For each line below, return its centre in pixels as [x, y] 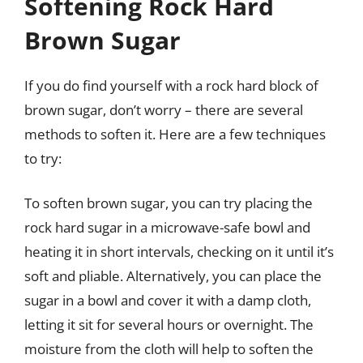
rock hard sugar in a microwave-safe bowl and [167, 227]
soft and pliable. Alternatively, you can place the [173, 276]
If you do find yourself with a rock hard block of [171, 85]
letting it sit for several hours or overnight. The [169, 325]
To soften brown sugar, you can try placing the [169, 203]
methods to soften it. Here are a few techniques [175, 134]
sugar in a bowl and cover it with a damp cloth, [168, 300]
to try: [43, 158]
